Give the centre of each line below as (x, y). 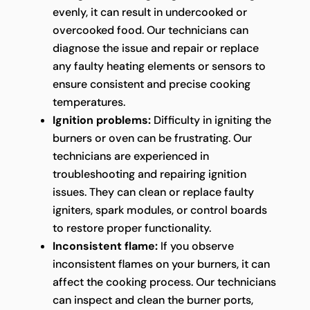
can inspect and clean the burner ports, (153, 300)
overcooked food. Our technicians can (150, 30)
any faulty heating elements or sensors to (159, 66)
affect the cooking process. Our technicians (164, 282)
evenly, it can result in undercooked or (149, 12)
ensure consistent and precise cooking (151, 84)
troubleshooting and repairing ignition (149, 174)
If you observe (195, 246)
